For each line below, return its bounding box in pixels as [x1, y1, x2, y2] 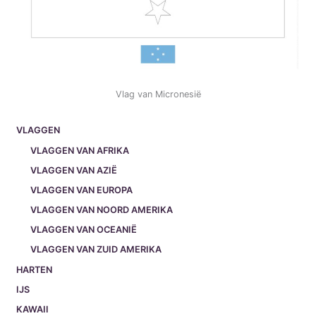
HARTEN [16, 264, 52, 275]
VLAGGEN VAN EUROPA [30, 184, 133, 195]
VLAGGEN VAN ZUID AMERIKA [30, 244, 162, 255]
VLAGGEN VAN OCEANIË [30, 224, 137, 236]
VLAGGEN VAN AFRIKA [30, 145, 129, 156]
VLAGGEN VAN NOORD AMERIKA [30, 205, 173, 216]
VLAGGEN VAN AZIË [30, 164, 117, 176]
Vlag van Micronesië [115, 88, 201, 99]
